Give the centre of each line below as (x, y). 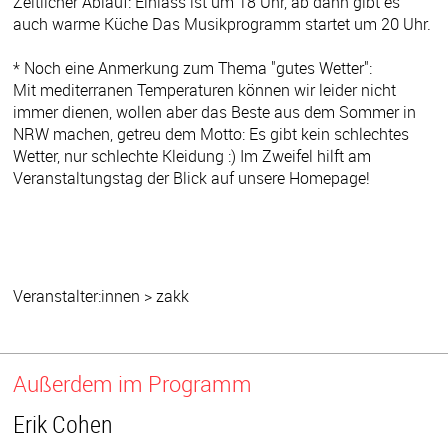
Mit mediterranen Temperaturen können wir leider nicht (204, 89)
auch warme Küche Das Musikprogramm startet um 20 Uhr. (222, 23)
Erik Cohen (63, 423)
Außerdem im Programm (133, 383)
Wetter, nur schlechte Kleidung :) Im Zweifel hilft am (192, 155)
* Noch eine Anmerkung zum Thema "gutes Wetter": (192, 67)
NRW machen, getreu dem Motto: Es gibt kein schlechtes (211, 133)
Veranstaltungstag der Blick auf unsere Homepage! (191, 177)
